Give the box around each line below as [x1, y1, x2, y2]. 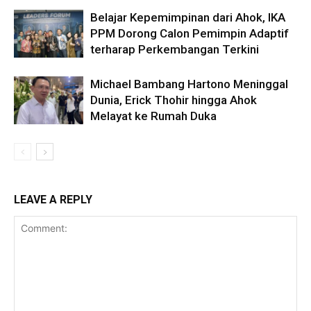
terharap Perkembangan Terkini [90, 42, 259, 56]
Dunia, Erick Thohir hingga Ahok [90, 92, 257, 107]
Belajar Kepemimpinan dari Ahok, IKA [90, 10, 285, 24]
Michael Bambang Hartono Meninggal [90, 76, 288, 91]
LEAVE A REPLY [14, 192, 92, 206]
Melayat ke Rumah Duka [90, 108, 217, 123]
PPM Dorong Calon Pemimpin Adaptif [90, 26, 289, 40]
